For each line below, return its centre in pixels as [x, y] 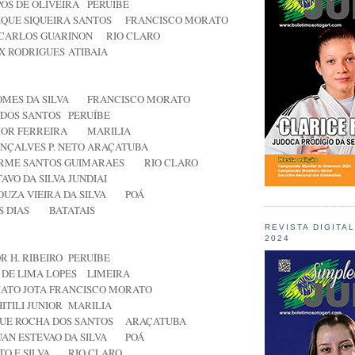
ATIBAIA [88, 52]
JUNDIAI [88, 179]
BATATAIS [72, 210]
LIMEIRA [109, 274]
